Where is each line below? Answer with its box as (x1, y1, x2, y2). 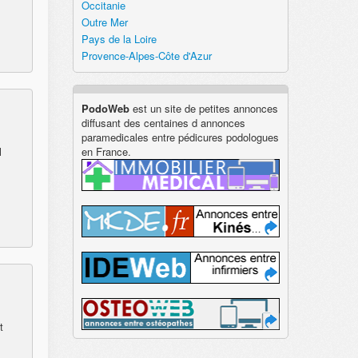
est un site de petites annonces (129, 101, 278, 116)
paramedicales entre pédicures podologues (82, 129, 279, 145)
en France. (82, 144, 131, 159)
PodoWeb (82, 101, 129, 116)
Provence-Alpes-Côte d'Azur (82, 48, 212, 63)
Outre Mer (82, 14, 128, 30)
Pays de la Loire (82, 31, 157, 46)
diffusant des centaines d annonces (82, 115, 245, 130)
